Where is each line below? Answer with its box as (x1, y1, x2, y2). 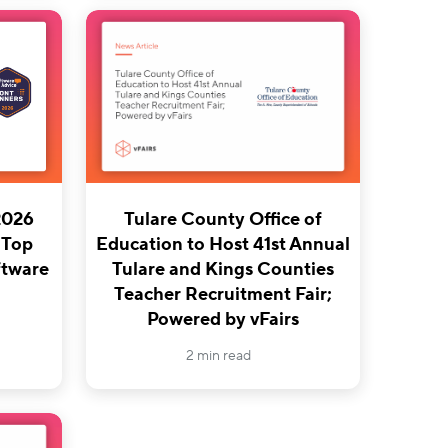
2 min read (185, 347, 251, 366)
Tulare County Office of (124, 208, 323, 232)
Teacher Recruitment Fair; (114, 283, 333, 307)
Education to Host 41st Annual (96, 233, 351, 257)
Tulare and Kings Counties (112, 258, 335, 282)
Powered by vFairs (147, 308, 300, 332)
